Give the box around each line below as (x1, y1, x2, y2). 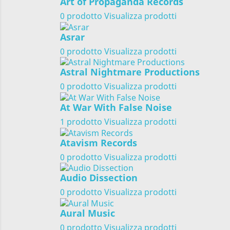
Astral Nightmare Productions (60, 66, 200, 79)
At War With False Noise (60, 101, 172, 114)
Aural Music (60, 207, 115, 220)
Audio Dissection (60, 171, 138, 184)
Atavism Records (60, 136, 137, 149)
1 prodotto (60, 116, 102, 128)
